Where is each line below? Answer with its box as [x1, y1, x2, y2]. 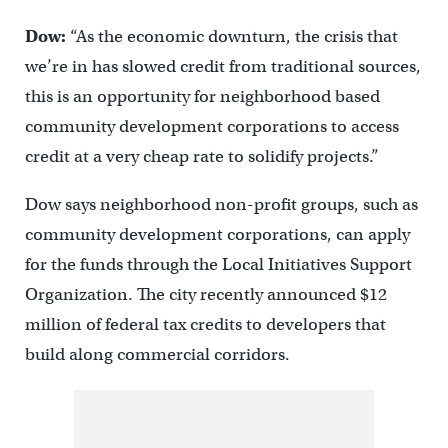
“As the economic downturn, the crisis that [65, 26, 398, 47]
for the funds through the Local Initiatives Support [24, 254, 412, 275]
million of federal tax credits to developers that [24, 314, 386, 335]
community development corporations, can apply [24, 224, 410, 245]
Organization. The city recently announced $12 [24, 284, 387, 305]
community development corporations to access [24, 116, 399, 137]
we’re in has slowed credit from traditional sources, [24, 56, 421, 77]
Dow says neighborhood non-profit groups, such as [24, 194, 418, 215]
